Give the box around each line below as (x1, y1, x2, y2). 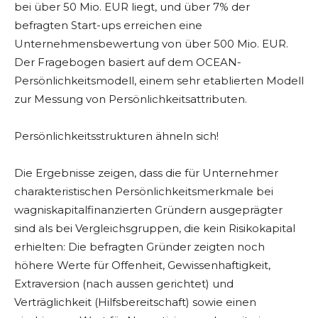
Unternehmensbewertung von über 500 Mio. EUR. (14, 37, 288, 51)
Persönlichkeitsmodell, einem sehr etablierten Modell (14, 74, 304, 88)
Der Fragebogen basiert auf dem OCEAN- (14, 55, 241, 70)
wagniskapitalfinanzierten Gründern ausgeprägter (14, 203, 283, 217)
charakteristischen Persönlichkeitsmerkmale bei (14, 185, 273, 199)
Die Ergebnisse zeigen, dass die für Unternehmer (14, 166, 278, 180)
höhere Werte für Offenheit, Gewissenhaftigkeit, (14, 258, 270, 273)
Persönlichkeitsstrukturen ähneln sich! (14, 129, 219, 143)
